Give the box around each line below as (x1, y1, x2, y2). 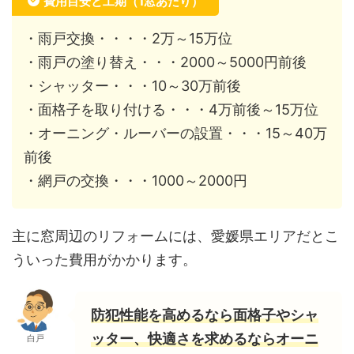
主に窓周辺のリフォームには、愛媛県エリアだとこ (12, 227, 339, 244)
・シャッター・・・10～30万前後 (24, 77, 241, 94)
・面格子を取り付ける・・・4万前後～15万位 (24, 100, 318, 118)
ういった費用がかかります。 (12, 250, 197, 268)
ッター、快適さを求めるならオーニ (91, 330, 318, 347)
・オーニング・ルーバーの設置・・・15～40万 (24, 124, 327, 141)
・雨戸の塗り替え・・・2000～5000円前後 (24, 53, 307, 70)
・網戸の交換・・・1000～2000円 (24, 171, 247, 189)
